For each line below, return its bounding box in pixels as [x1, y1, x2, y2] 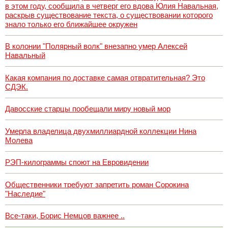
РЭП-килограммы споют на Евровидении [5, 158, 149, 167]
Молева [5, 135, 33, 145]
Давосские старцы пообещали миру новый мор [5, 104, 170, 113]
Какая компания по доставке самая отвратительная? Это [5, 73, 205, 82]
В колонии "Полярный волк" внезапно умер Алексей [5, 42, 187, 51]
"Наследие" [5, 189, 45, 198]
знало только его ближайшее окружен [5, 19, 137, 28]
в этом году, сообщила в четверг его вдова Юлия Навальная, [5, 1, 218, 10]
